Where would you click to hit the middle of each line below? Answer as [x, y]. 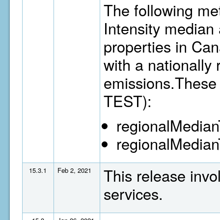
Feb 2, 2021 [74, 170]
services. [133, 193]
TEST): [128, 101]
